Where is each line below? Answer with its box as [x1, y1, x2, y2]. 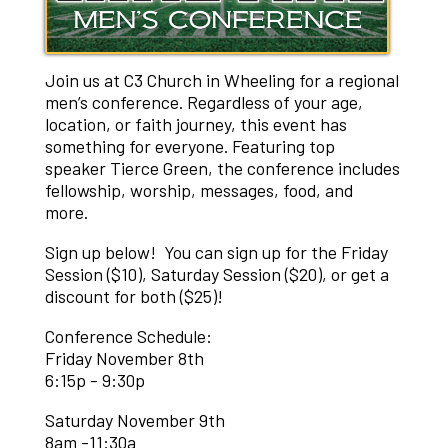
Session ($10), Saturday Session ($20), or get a [44, 263, 389, 286]
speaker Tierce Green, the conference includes [44, 157, 400, 180]
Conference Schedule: [44, 325, 212, 347]
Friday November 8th [44, 347, 208, 369]
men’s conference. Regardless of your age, [44, 91, 363, 114]
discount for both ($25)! [44, 285, 223, 308]
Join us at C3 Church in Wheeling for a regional [44, 69, 399, 92]
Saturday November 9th [44, 408, 225, 431]
